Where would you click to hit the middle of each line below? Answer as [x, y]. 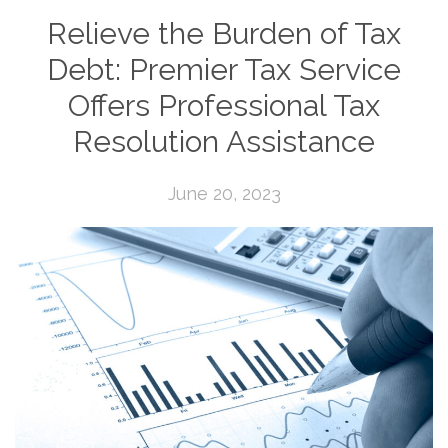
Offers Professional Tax [224, 105]
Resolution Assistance [224, 141]
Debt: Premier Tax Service [224, 69]
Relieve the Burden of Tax [224, 33]
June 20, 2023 [224, 193]
